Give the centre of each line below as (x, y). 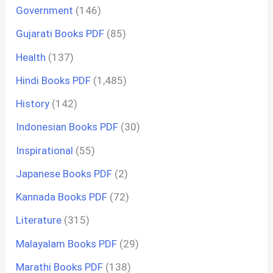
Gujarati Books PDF (60, 34)
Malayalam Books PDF (67, 243)
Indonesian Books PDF (67, 127)
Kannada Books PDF (62, 197)
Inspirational (45, 150)
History (33, 104)
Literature (39, 220)
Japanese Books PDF (64, 173)
